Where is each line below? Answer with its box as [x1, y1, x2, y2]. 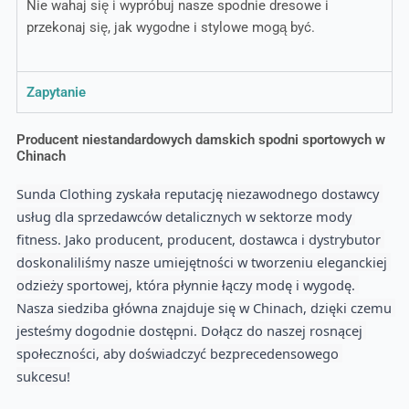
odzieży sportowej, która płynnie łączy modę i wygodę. [16, 275, 355, 294]
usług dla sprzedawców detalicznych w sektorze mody [16, 206, 351, 225]
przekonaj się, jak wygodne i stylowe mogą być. [26, 19, 315, 37]
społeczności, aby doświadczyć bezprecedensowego [16, 343, 339, 362]
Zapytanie [26, 83, 86, 100]
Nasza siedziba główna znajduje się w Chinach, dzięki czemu [16, 298, 392, 317]
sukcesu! [16, 366, 70, 385]
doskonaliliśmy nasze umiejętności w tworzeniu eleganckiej [16, 252, 387, 271]
